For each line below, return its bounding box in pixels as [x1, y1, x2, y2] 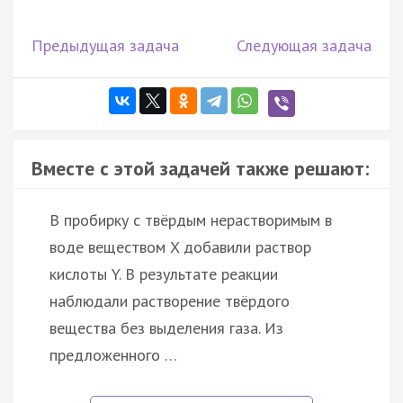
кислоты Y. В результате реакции [49, 263, 278, 284]
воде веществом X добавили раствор [49, 236, 311, 257]
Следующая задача [237, 34, 372, 56]
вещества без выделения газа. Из [49, 317, 283, 338]
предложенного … [49, 344, 177, 365]
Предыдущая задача [31, 34, 179, 56]
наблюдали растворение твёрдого [49, 290, 290, 311]
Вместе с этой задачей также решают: [31, 155, 369, 181]
